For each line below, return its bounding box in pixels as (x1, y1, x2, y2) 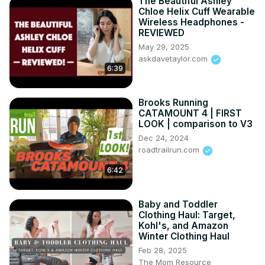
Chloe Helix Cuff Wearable (138, 6, 255, 18)
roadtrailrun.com (138, 145, 202, 155)
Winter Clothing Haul (138, 231, 230, 243)
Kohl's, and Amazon (138, 220, 228, 232)
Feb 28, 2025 (138, 245, 187, 256)
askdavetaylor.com (138, 54, 210, 64)
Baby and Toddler (138, 199, 218, 211)
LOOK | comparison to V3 (138, 118, 253, 130)
